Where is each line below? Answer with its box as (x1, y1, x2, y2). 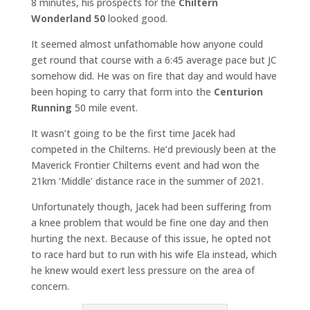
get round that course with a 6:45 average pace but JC (30, 53, 277, 66)
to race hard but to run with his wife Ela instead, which (30, 248, 277, 261)
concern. (30, 280, 69, 293)
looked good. (104, 12, 167, 25)
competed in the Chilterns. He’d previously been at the (30, 143, 276, 156)
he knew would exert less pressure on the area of (30, 264, 255, 277)
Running (30, 101, 72, 114)
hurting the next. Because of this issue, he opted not (30, 232, 271, 245)
